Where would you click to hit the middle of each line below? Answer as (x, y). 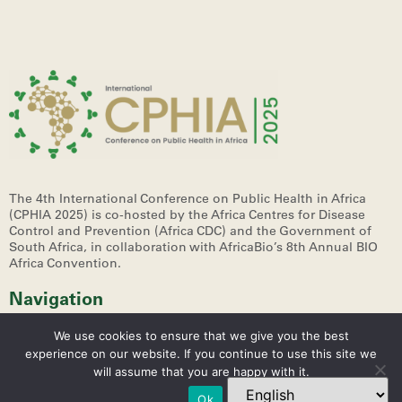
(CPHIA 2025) (50, 215)
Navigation (56, 301)
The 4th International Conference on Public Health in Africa (188, 199)
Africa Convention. (65, 263)
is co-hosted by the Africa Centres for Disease (228, 215)
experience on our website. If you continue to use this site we (201, 354)
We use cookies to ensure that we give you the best (201, 336)
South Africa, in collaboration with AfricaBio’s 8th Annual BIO (193, 247)
